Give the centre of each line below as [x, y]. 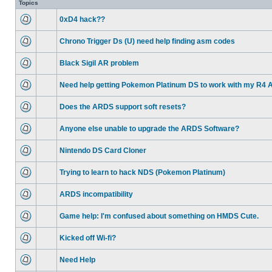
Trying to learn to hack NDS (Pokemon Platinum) [142, 172]
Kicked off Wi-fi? [88, 238]
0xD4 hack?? [82, 19]
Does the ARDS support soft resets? [123, 107]
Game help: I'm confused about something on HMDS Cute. [159, 216]
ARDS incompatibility [96, 194]
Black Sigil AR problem [99, 63]
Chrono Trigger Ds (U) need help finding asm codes [147, 41]
